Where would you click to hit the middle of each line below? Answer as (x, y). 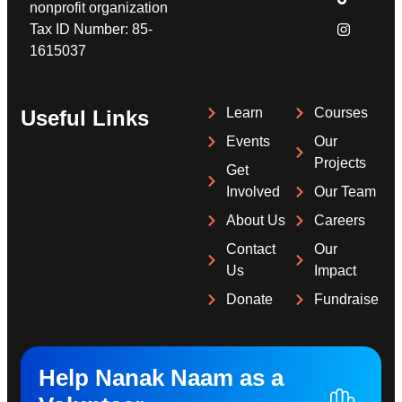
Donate (249, 300)
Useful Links (85, 118)
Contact (250, 249)
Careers (339, 221)
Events (248, 142)
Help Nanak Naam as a (161, 378)
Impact (335, 271)
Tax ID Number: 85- (91, 30)
